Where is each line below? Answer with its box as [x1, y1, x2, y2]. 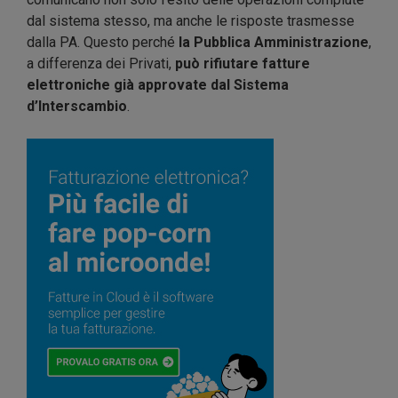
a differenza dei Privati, [27, 54, 175, 72]
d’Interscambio [27, 97, 127, 115]
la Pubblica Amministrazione [179, 33, 369, 51]
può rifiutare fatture [175, 54, 310, 72]
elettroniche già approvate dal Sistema [27, 76, 289, 93]
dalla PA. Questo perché [27, 33, 179, 51]
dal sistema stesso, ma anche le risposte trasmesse [27, 12, 354, 29]
